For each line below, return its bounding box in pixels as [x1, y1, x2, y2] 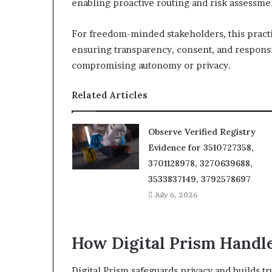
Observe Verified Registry [148, 126, 256, 138]
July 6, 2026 [154, 190, 198, 200]
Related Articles [72, 89, 148, 101]
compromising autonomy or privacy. [72, 59, 231, 72]
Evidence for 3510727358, [148, 142, 254, 154]
